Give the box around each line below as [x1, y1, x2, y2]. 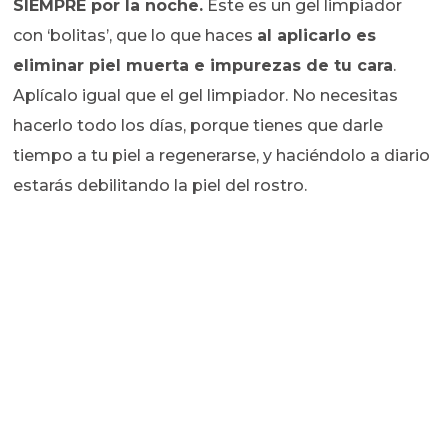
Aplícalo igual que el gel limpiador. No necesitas [13, 86, 399, 106]
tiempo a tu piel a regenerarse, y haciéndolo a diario [13, 146, 431, 166]
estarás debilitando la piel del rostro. [13, 176, 308, 196]
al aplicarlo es [257, 26, 377, 46]
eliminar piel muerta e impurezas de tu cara [13, 56, 394, 76]
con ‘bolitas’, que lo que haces [13, 26, 258, 46]
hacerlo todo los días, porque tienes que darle [13, 116, 384, 136]
